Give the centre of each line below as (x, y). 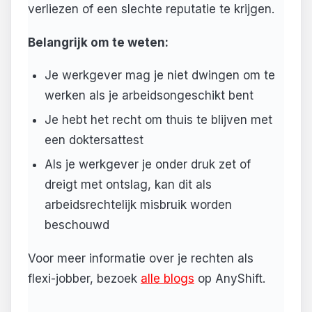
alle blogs (167, 278)
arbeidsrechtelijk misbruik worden (138, 205)
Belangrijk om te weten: (98, 42)
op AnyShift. (230, 278)
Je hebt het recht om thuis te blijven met (158, 120)
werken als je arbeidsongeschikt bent (149, 96)
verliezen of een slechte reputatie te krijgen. (151, 9)
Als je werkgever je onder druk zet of (147, 165)
